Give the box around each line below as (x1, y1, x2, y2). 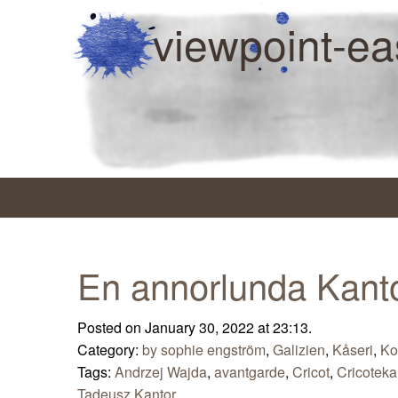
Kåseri (332, 339, 373, 361)
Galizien (273, 339, 325, 361)
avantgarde (214, 362, 285, 383)
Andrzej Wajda (115, 362, 207, 383)
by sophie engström (142, 339, 266, 361)
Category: (77, 339, 142, 361)
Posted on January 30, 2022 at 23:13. (77, 317, 312, 338)
